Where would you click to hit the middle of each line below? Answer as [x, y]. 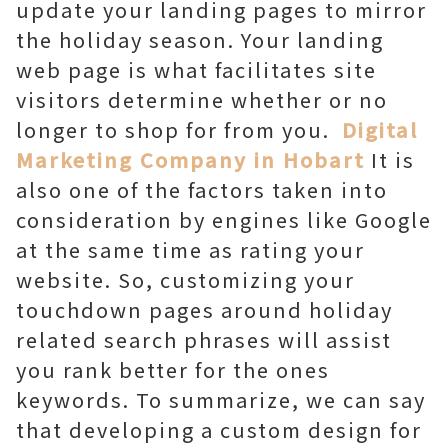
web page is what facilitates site [196, 69]
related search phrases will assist [204, 339]
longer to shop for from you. [179, 129]
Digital [380, 129]
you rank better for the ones [173, 369]
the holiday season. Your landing [200, 39]
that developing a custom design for [219, 429]
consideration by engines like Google [224, 219]
